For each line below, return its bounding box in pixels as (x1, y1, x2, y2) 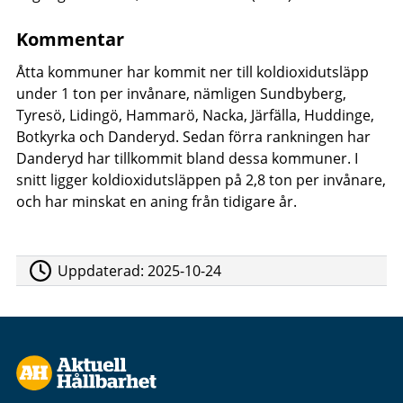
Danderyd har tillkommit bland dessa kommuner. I (15, 148, 358, 168)
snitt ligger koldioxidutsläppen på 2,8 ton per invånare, (15, 169, 386, 190)
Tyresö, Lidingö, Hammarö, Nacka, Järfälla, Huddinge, (15, 104, 374, 125)
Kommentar (15, 26, 124, 51)
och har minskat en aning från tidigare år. (15, 191, 297, 211)
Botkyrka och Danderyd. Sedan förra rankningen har (15, 126, 371, 147)
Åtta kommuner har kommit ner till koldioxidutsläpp (15, 61, 369, 82)
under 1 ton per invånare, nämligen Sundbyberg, (15, 83, 346, 103)
